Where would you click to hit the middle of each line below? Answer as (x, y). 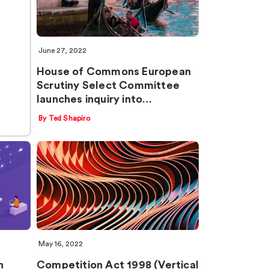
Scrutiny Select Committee (108, 85)
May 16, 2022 (61, 244)
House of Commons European (114, 71)
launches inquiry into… (95, 99)
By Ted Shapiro (64, 118)
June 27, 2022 (62, 50)
